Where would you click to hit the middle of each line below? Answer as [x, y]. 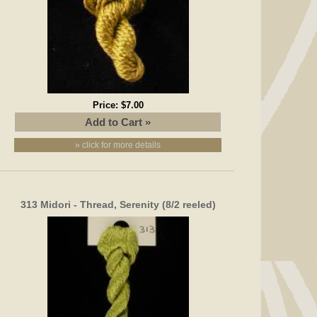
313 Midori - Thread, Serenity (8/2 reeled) [118, 204]
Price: [106, 105]
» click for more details [118, 145]
